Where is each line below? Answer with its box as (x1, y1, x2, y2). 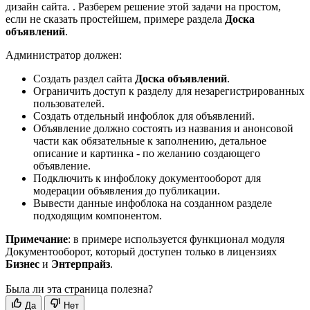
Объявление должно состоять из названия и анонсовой (33, 122, 293, 134)
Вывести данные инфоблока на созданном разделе (33, 197, 272, 209)
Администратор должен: (6, 48, 122, 61)
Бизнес (6, 257, 39, 270)
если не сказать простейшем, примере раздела (6, 12, 225, 25)
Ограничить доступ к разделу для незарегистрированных (33, 84, 304, 97)
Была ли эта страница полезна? (6, 282, 153, 295)
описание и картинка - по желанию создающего (33, 147, 260, 159)
